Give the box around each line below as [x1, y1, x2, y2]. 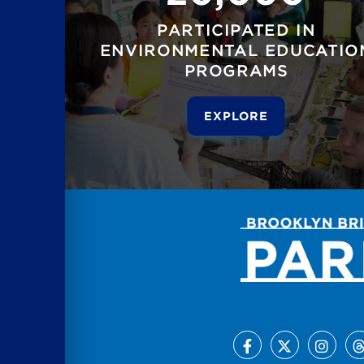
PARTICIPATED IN [156, 20, 316, 39]
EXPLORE [203, 108, 269, 123]
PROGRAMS [184, 61, 288, 80]
